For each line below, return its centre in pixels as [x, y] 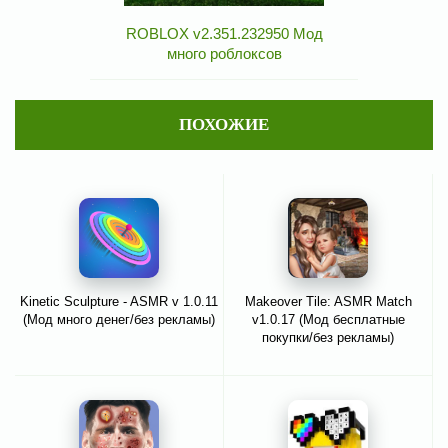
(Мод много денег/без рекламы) [119, 319]
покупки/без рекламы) [328, 337]
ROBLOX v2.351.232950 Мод [224, 33]
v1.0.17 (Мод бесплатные [328, 319]
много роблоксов [224, 53]
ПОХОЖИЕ [224, 124]
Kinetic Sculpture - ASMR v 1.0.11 [119, 301]
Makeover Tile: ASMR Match [328, 301]
